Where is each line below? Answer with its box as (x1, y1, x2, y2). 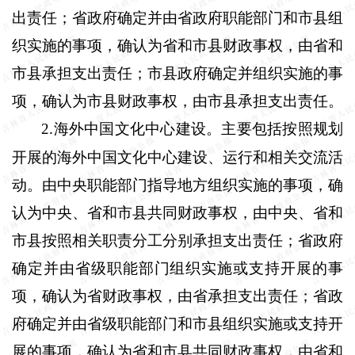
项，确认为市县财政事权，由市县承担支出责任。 (12, 92, 343, 109)
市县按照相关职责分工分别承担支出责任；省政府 (12, 231, 343, 249)
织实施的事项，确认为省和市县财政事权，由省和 (12, 36, 343, 54)
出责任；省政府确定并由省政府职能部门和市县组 (12, 9, 343, 26)
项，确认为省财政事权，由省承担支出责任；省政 (12, 287, 343, 304)
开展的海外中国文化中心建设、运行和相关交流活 (12, 148, 343, 166)
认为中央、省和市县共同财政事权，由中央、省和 (12, 204, 343, 221)
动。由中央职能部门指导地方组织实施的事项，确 (12, 176, 343, 193)
